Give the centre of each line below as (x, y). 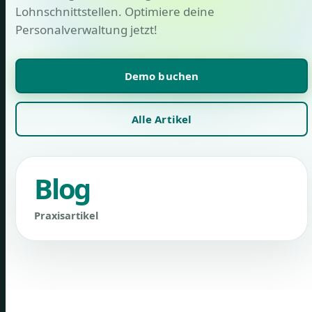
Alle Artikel (162, 119)
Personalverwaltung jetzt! (86, 30)
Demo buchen (162, 76)
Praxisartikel (66, 215)
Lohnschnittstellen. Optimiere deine (115, 11)
